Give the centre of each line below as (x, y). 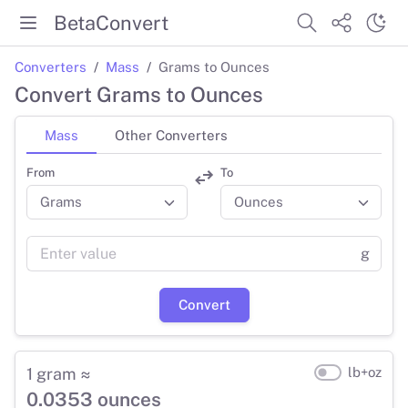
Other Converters (171, 135)
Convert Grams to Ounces (139, 95)
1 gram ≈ (59, 373)
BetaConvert (111, 22)
